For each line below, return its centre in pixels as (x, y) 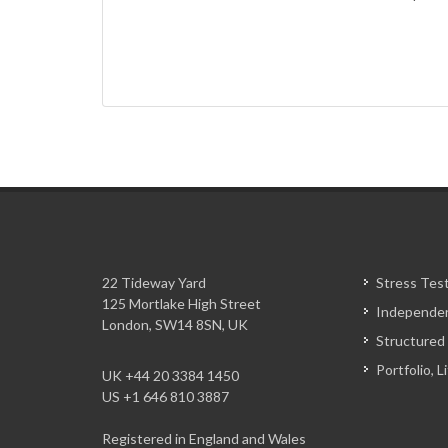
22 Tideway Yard (154, 282)
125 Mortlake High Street (181, 303)
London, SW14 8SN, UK (175, 324)
